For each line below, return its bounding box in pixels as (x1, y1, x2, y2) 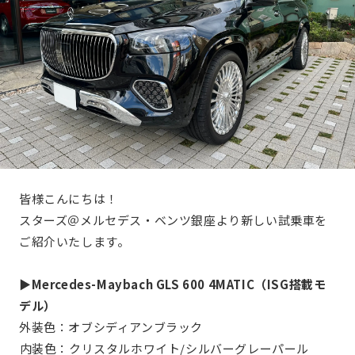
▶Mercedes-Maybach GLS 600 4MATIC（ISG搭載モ (19, 275, 326, 292)
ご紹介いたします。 (19, 232, 130, 250)
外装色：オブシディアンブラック (19, 318, 203, 335)
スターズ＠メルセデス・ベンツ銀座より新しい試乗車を (19, 211, 328, 228)
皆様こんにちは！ (19, 189, 118, 207)
